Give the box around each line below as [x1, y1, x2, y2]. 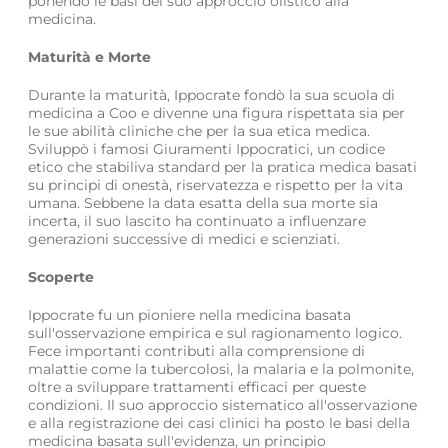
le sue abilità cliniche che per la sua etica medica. [28, 122, 370, 141]
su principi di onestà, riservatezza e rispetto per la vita [28, 176, 403, 195]
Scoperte [28, 268, 94, 287]
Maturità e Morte [28, 48, 151, 67]
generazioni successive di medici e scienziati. [28, 230, 340, 249]
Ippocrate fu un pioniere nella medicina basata [28, 306, 351, 325]
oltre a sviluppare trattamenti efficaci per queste [28, 378, 366, 397]
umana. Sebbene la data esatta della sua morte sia [28, 194, 378, 213]
